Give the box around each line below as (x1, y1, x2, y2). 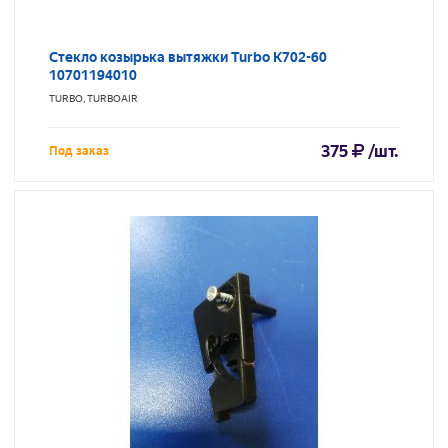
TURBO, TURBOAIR (49, 93, 138, 105)
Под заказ (49, 144, 109, 159)
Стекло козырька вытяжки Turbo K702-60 (49, 49, 327, 66)
